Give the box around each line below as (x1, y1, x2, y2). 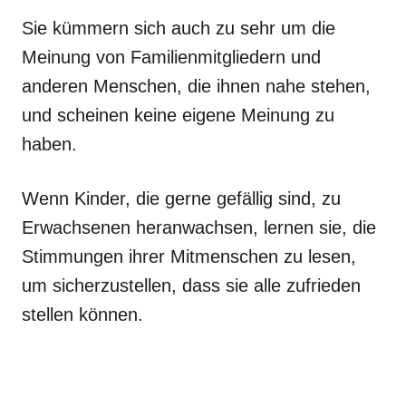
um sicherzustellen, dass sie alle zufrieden (22, 275, 361, 295)
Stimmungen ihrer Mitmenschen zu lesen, (22, 246, 356, 266)
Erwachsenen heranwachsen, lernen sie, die (22, 217, 376, 237)
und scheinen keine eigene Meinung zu (22, 104, 334, 125)
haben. (22, 133, 77, 154)
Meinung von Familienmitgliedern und (22, 46, 321, 67)
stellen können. (22, 304, 143, 324)
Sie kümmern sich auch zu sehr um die (22, 17, 335, 38)
